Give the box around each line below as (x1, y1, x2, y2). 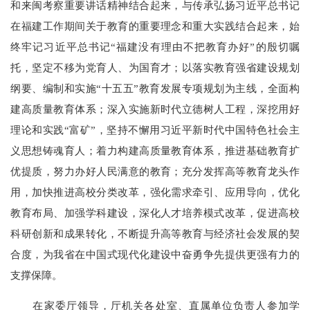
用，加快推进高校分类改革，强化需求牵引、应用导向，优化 (10, 185, 300, 198)
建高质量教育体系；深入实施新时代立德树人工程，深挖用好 (10, 102, 300, 115)
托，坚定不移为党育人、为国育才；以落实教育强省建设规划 (10, 61, 300, 73)
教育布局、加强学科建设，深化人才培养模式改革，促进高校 (10, 206, 300, 219)
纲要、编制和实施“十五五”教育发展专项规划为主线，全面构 (10, 82, 300, 94)
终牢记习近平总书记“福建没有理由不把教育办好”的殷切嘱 (10, 40, 300, 53)
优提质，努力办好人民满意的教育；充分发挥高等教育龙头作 (10, 165, 300, 177)
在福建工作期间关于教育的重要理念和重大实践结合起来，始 (10, 19, 300, 32)
